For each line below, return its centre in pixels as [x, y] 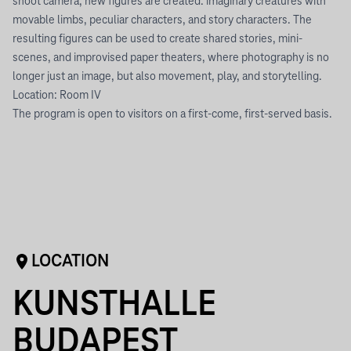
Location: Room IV [57, 96]
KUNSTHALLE [114, 306]
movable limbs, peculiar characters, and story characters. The [162, 20]
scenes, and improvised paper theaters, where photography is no [171, 58]
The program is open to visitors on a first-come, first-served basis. [172, 114]
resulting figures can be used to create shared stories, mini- [157, 39]
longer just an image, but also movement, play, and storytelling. [167, 77]
